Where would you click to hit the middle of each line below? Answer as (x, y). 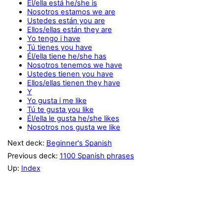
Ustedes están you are (66, 20)
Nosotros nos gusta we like (74, 127)
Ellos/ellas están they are (69, 29)
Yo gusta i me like (57, 100)
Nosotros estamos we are (71, 12)
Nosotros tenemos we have (74, 65)
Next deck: (27, 143)
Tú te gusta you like (60, 109)
